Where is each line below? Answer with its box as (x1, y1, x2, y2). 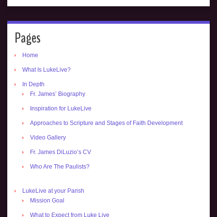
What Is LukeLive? (22, 66, 71, 73)
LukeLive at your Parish (22, 187, 84, 194)
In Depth (22, 81, 45, 88)
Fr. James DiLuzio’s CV (30, 149, 91, 155)
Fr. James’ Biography (30, 91, 85, 97)
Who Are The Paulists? (30, 163, 90, 170)
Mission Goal (30, 197, 64, 204)
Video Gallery (30, 134, 66, 141)
